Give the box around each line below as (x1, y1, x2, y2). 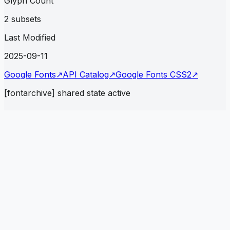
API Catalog (63, 69, 109, 80)
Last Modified (4, 32, 55, 43)
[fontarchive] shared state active (4, 88, 130, 99)
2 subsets (4, 14, 41, 25)
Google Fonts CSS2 (116, 69, 191, 80)
